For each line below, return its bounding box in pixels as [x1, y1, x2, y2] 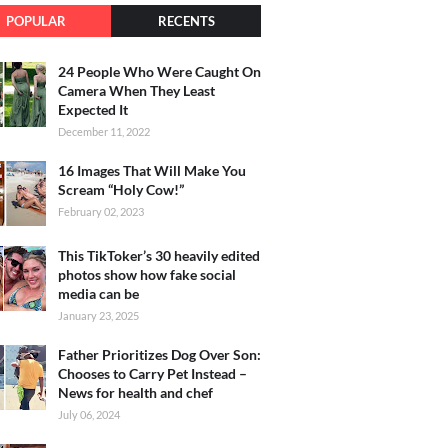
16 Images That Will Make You [58, 161, 246, 179]
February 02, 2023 [58, 204, 144, 218]
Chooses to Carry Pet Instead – [58, 364, 247, 382]
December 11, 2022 [58, 124, 150, 138]
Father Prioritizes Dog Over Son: [58, 345, 261, 363]
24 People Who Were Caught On [58, 62, 261, 80]
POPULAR [6, 12, 66, 29]
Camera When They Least [58, 81, 215, 99]
